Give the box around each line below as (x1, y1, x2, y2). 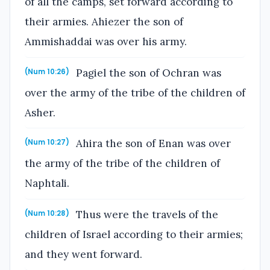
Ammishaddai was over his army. (25, 35, 187, 49)
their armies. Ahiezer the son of (25, 15, 183, 29)
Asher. (25, 105, 55, 119)
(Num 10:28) (25, 208, 69, 218)
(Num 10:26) (25, 66, 69, 77)
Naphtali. (25, 177, 69, 190)
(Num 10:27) (25, 137, 69, 148)
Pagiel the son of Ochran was (73, 66, 222, 80)
